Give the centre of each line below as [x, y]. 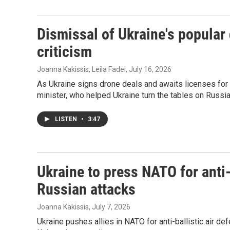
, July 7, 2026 [110, 207]
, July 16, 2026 [149, 69]
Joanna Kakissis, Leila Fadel [81, 69]
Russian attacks [86, 189]
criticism [64, 52]
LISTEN [67, 119]
